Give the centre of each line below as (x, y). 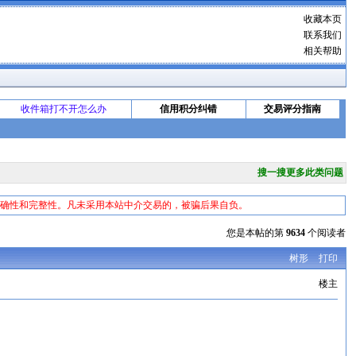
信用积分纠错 (188, 109)
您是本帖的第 (256, 233)
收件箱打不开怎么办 (64, 109)
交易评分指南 (292, 109)
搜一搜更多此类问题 (300, 172)
